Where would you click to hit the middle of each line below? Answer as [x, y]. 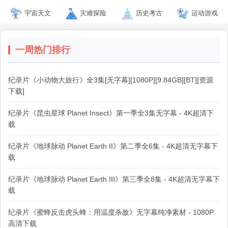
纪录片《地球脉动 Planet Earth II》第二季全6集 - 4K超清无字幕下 [113, 146]
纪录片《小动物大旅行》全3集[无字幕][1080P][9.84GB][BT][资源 [111, 80]
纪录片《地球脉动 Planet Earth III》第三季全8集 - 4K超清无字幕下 [114, 179]
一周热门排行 [43, 50]
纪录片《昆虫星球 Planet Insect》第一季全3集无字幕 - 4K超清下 [111, 113]
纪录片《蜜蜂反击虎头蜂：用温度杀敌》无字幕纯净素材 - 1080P [111, 212]
